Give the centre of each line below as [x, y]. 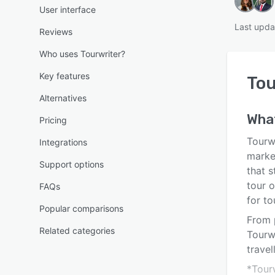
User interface [68, 10]
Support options [72, 164]
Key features [64, 76]
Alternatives [63, 98]
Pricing [53, 120]
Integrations [63, 142]
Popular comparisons [81, 208]
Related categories [77, 230]
